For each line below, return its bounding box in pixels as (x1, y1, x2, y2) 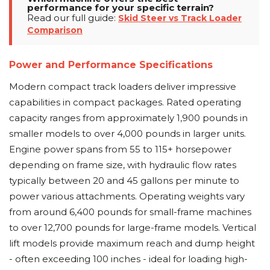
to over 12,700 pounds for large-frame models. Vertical (9, 222, 256, 233)
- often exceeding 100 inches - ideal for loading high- (9, 253, 248, 265)
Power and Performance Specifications (9, 59, 213, 71)
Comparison (27, 25, 83, 36)
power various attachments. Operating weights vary (9, 190, 245, 202)
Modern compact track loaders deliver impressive (9, 81, 236, 92)
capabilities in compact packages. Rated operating (9, 96, 241, 108)
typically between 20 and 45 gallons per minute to (9, 175, 239, 186)
